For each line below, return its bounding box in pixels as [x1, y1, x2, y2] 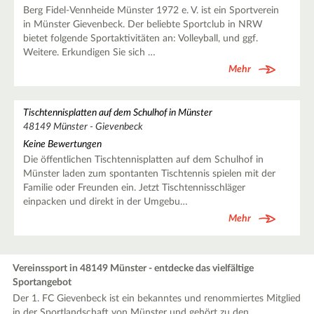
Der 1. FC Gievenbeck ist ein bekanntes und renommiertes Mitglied [13, 294, 301, 303]
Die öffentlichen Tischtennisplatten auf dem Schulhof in [22, 154, 264, 165]
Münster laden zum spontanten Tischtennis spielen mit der [22, 168, 275, 179]
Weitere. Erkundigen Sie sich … [22, 47, 156, 57]
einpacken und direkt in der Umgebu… [22, 196, 188, 207]
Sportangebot [13, 277, 72, 287]
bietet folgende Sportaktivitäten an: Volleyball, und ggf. [22, 33, 258, 43]
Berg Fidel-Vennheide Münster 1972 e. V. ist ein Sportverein [22, 5, 279, 15]
